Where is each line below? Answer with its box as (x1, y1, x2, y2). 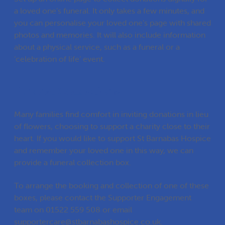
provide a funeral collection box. (14, 157, 131, 168)
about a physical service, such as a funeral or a (14, 42, 180, 52)
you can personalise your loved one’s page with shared (14, 18, 211, 28)
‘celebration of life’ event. (14, 54, 105, 64)
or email (100, 204, 132, 215)
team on (14, 204, 46, 215)
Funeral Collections (14, 84, 120, 99)
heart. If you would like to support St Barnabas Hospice (14, 133, 211, 144)
